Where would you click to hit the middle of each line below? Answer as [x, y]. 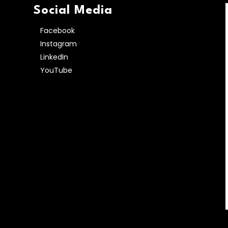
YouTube [56, 70]
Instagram [58, 44]
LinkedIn [54, 57]
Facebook [57, 30]
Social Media [73, 10]
